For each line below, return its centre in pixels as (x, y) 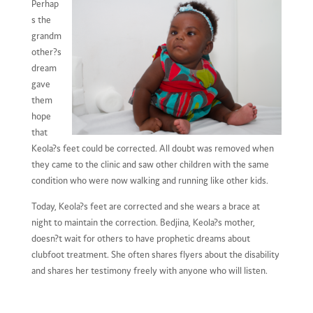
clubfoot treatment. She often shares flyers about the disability (155, 254)
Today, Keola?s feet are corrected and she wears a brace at (145, 206)
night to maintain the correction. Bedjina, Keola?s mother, (143, 222)
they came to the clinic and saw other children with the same (150, 164)
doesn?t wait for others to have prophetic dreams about (140, 238)
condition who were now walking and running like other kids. (150, 180)
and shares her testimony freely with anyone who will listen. (149, 270)
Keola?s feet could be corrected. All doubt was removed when (152, 148)
